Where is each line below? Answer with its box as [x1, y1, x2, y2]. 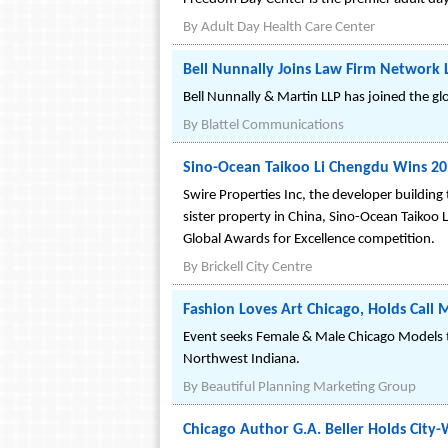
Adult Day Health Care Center [201, 20, 375, 35]
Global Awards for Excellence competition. [183, 232, 435, 247]
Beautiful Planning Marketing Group [201, 380, 416, 395]
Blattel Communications [201, 118, 344, 133]
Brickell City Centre [201, 260, 312, 275]
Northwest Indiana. [183, 352, 300, 367]
